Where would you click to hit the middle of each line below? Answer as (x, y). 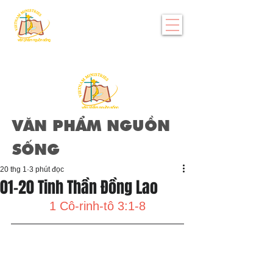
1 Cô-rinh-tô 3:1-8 (97, 206)
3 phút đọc (47, 169)
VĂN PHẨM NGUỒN (91, 127)
